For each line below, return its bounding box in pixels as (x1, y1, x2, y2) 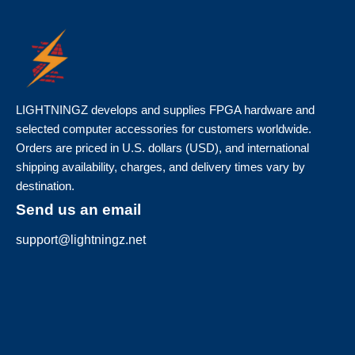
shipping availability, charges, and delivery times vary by (16, 160, 305, 174)
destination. (16, 179, 74, 193)
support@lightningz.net (16, 233, 146, 247)
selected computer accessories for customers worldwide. (16, 122, 311, 136)
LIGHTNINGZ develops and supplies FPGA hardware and (16, 103, 315, 117)
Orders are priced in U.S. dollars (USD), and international (16, 141, 309, 155)
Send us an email (16, 201, 141, 219)
